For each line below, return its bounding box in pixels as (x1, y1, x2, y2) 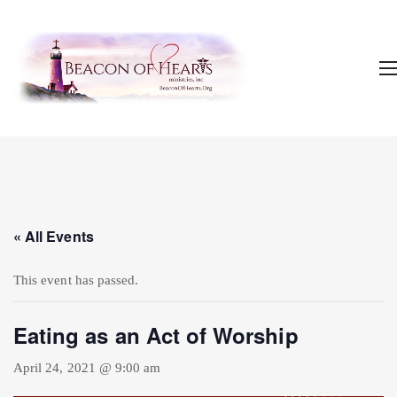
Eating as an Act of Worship (13, 319, 299, 350)
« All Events (13, 225, 94, 246)
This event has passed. (13, 272, 139, 287)
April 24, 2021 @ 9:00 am (13, 360, 161, 375)
